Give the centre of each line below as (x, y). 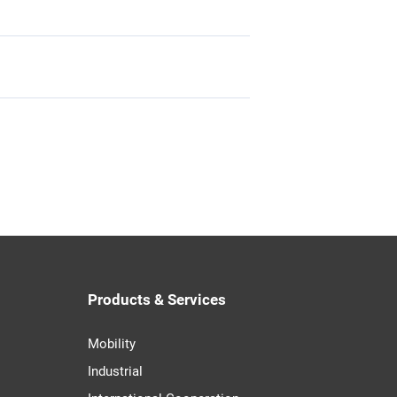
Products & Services (157, 300)
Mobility (112, 344)
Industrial (116, 371)
